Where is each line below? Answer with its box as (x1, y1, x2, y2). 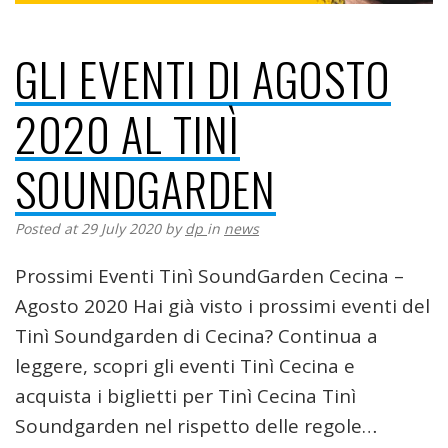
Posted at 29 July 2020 (15, 218, 161, 238)
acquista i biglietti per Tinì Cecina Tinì (15, 382, 356, 409)
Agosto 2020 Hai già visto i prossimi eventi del (15, 292, 430, 319)
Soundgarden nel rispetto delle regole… (15, 412, 377, 439)
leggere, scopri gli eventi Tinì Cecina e (15, 352, 355, 379)
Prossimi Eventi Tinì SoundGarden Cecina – (15, 262, 404, 289)
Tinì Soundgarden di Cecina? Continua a (15, 322, 378, 349)
